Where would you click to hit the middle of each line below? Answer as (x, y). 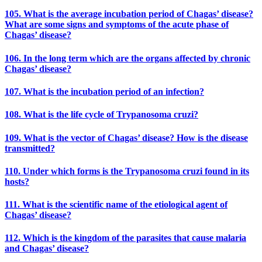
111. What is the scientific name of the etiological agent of (116, 205)
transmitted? (30, 148)
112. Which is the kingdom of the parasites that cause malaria (125, 238)
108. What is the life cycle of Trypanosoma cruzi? (101, 115)
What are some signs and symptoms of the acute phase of (117, 25)
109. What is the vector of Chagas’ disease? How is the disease (126, 137)
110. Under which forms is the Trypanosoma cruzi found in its (127, 171)
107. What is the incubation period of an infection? (104, 91)
